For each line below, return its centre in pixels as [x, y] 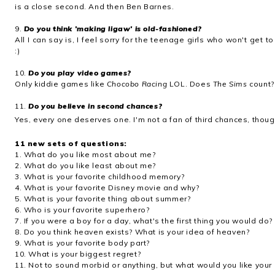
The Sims [230, 84]
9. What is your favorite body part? [82, 243]
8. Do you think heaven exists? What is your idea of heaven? [132, 232]
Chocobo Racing [137, 84]
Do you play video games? [80, 73]
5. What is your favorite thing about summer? [103, 199]
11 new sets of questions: [71, 143]
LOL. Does [190, 84]
